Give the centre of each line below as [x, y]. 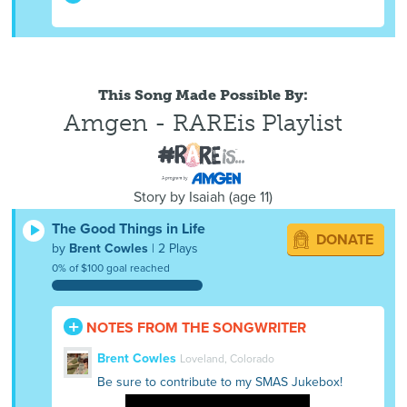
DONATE [344, 239]
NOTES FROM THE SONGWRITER [195, 328]
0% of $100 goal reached [111, 268]
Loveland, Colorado [227, 359]
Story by [162, 198]
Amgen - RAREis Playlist [203, 123]
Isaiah [208, 198]
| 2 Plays [174, 248]
